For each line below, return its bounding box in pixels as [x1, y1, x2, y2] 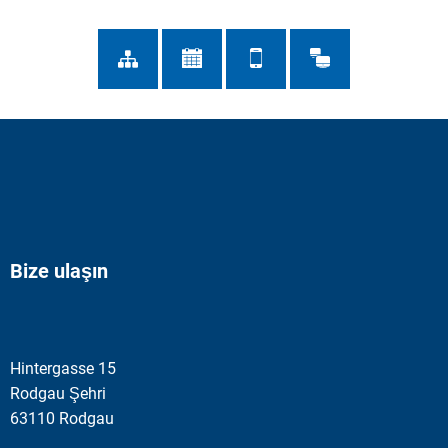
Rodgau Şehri [10, 383, 106, 403]
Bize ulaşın [10, 258, 108, 283]
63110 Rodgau [10, 408, 114, 428]
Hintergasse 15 [10, 358, 116, 378]
